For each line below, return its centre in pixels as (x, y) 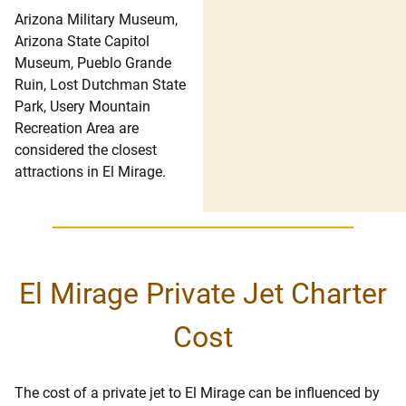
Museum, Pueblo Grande (93, 63)
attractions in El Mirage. (90, 171)
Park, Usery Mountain (82, 106)
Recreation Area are (77, 128)
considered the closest (86, 150)
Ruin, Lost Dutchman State (100, 84)
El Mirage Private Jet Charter (203, 293)
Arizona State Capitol (82, 41)
